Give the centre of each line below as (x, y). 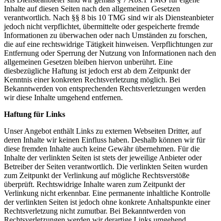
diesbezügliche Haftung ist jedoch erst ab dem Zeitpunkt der (97, 71)
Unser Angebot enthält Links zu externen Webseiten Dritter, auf (103, 131)
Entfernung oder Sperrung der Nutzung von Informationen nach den (110, 53)
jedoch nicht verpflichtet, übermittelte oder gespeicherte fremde (102, 26)
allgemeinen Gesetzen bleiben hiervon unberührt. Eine (88, 62)
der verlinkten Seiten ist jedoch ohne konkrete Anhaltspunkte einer (107, 202)
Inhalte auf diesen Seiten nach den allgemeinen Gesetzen (92, 9)
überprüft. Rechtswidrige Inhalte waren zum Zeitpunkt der (94, 184)
